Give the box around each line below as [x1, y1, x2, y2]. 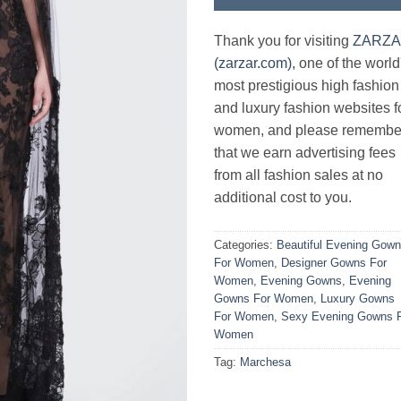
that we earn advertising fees [214, 144, 396, 160]
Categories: [214, 237, 277, 252]
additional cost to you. [214, 189, 352, 205]
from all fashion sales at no [214, 166, 383, 183]
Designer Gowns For [281, 255, 387, 269]
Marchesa [240, 354, 291, 369]
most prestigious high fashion [214, 77, 399, 93]
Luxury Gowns [320, 291, 395, 305]
